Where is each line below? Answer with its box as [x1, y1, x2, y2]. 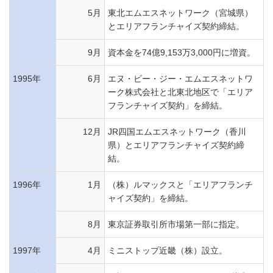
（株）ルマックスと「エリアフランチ [108, 180, 253, 190]
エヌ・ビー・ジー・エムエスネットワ [108, 74, 253, 83]
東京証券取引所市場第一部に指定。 [108, 219, 244, 229]
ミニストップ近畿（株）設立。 [108, 246, 227, 255]
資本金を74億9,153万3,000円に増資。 [108, 48, 255, 57]
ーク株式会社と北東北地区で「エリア [108, 87, 253, 97]
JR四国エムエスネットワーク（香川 [108, 127, 246, 136]
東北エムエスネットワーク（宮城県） [108, 8, 253, 18]
